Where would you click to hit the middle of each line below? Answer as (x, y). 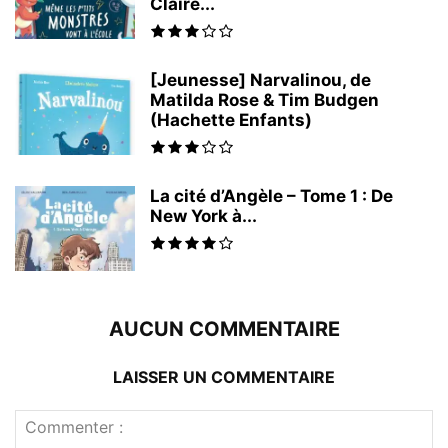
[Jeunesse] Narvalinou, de (260, 80)
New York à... (203, 216)
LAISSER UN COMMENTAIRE (224, 377)
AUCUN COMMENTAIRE (224, 329)
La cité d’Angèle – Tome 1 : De (271, 196)
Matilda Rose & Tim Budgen (264, 100)
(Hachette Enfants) (231, 120)
